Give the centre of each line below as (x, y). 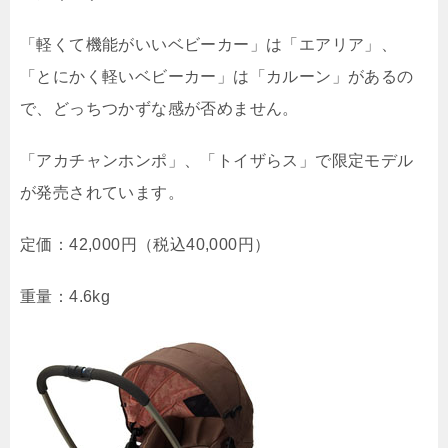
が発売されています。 (102, 192)
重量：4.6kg (65, 296)
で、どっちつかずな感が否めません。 (159, 108)
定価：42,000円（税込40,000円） (145, 244)
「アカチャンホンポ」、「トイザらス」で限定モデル (217, 160)
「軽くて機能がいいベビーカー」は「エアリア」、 (209, 44)
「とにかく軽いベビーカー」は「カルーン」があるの (217, 76)
